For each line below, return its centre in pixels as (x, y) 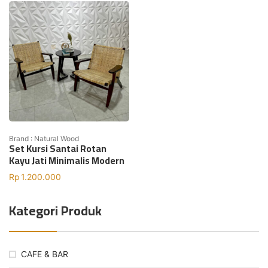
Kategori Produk (55, 210)
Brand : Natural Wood (44, 138)
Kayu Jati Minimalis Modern (67, 160)
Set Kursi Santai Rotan (58, 148)
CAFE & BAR (45, 254)
